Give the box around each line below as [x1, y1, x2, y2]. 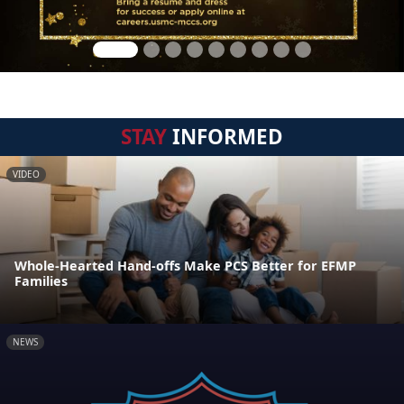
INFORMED [167, 123, 283, 151]
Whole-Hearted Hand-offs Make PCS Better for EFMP [14, 257, 356, 275]
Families [14, 272, 68, 290]
